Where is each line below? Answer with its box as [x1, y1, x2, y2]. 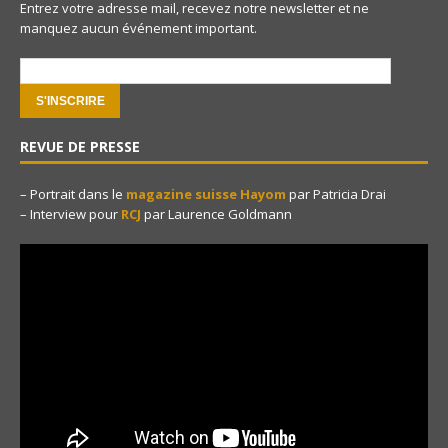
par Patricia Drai [286, 185, 386, 204]
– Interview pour [20, 205, 121, 224]
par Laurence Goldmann [141, 205, 292, 224]
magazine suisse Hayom [126, 185, 286, 204]
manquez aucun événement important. [20, 19, 257, 38]
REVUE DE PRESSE [20, 137, 140, 157]
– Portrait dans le [20, 185, 126, 204]
